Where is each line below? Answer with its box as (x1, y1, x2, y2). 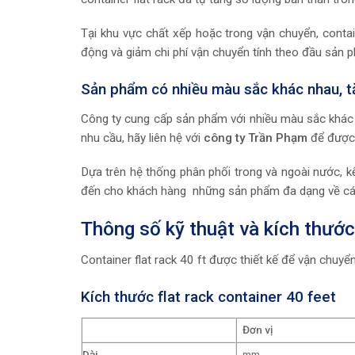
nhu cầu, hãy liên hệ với (81, 130, 204, 145)
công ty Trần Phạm (204, 130, 307, 145)
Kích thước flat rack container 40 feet (81, 288, 336, 307)
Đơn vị (242, 323, 273, 336)
